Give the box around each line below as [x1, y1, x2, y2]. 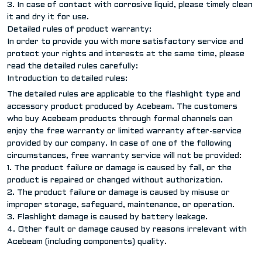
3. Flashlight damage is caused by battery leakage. [7, 213, 208, 221]
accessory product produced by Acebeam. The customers [7, 102, 237, 111]
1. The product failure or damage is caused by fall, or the [7, 164, 232, 172]
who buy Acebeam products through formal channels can [7, 115, 233, 123]
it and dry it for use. [7, 13, 89, 21]
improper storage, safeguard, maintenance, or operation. [7, 201, 235, 209]
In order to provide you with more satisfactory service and [7, 37, 243, 46]
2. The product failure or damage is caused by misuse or [7, 188, 230, 196]
